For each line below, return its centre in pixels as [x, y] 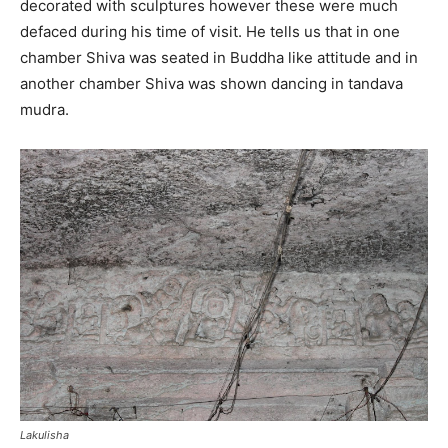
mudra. [44, 110]
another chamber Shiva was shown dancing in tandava [211, 84]
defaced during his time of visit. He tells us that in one [210, 32]
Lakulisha [44, 435]
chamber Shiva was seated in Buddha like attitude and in [219, 58]
